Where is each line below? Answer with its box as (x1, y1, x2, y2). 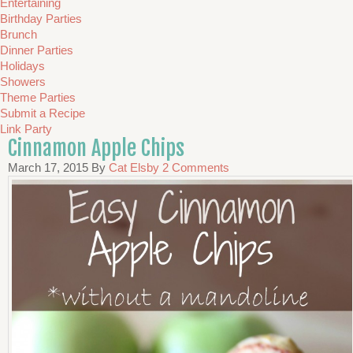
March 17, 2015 (8, 161, 88, 174)
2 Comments (162, 161, 229, 174)
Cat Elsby (109, 161, 159, 174)
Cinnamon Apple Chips (8, 136, 184, 161)
